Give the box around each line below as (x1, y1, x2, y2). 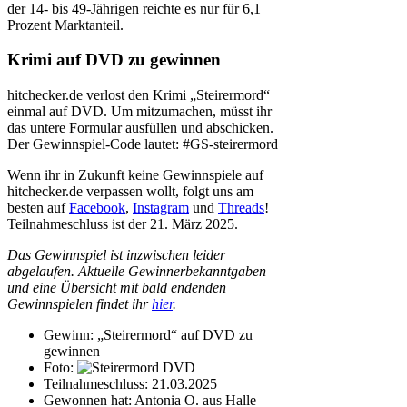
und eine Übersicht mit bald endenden (7, 280, 226, 296)
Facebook (69, 200, 125, 216)
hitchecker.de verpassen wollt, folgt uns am (7, 184, 253, 200)
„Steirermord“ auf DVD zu (97, 327, 253, 343)
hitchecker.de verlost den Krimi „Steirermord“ (7, 87, 270, 104)
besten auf (7, 200, 69, 216)
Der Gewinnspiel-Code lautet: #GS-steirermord (7, 136, 278, 153)
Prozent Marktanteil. (7, 16, 124, 33)
